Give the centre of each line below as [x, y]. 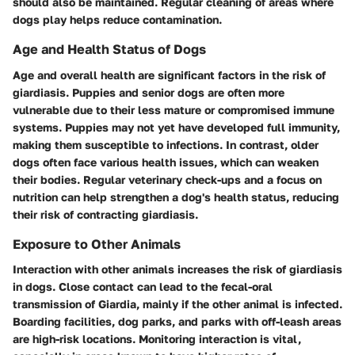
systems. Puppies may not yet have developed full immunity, [176, 127]
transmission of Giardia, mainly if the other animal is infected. [177, 303]
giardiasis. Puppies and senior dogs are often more [149, 92]
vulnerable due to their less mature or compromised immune [174, 109]
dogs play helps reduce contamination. [117, 20]
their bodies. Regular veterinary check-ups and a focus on [167, 179]
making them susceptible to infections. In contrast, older [166, 144]
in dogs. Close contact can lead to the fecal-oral [143, 286]
